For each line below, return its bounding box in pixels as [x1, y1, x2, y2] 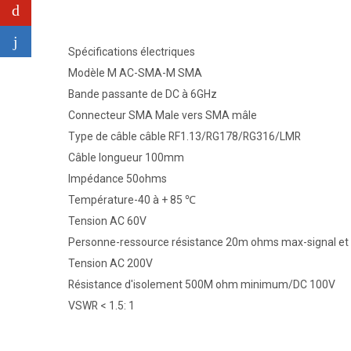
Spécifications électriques [68, 45, 195, 58]
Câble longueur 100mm [68, 150, 184, 164]
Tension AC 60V [68, 214, 147, 227]
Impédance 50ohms [68, 172, 167, 185]
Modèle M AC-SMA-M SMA [68, 66, 202, 79]
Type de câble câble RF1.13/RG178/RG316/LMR [68, 129, 301, 143]
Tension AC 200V [68, 256, 153, 270]
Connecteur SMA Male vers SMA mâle [68, 108, 257, 121]
